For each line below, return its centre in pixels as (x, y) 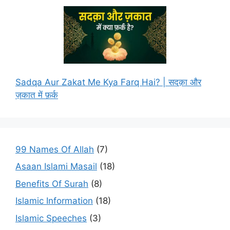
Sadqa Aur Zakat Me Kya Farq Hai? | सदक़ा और (108, 82)
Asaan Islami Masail (56, 167)
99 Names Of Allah (55, 149)
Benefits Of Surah (52, 184)
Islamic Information (54, 201)
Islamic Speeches (51, 218)
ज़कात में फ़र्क (37, 95)
